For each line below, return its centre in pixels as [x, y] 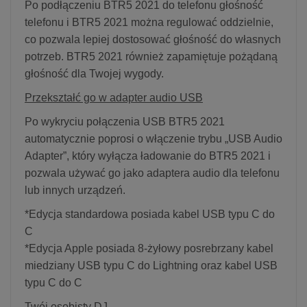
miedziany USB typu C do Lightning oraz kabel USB [151, 265]
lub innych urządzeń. [75, 190]
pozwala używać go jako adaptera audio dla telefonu [152, 173]
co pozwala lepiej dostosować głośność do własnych [153, 39]
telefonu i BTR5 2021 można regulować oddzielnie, [149, 22]
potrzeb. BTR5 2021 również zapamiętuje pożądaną [151, 56]
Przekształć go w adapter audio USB [114, 97]
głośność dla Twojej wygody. [94, 73]
